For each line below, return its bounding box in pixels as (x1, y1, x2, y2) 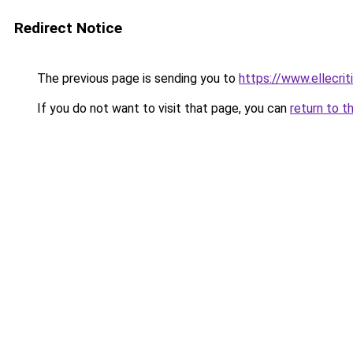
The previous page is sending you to (34, 71, 239, 86)
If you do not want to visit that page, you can (34, 101, 290, 116)
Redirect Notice (14, 19, 122, 37)
